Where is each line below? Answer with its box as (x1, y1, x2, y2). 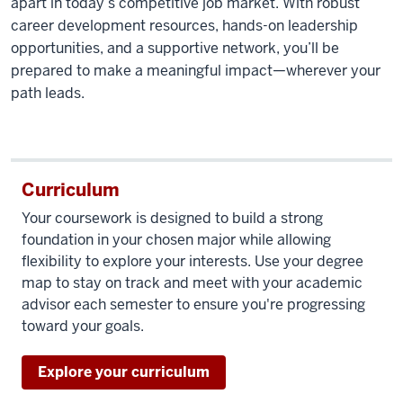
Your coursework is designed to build (22, 209, 269, 228)
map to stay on (22, 273, 125, 292)
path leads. (11, 84, 85, 103)
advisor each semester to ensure (22, 295, 242, 314)
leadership (288, 16, 358, 35)
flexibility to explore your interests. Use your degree (22, 252, 363, 271)
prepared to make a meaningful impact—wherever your (11, 61, 381, 80)
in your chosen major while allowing (94, 230, 331, 249)
